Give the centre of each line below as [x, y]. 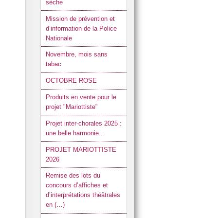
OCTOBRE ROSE [71, 81]
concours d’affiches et [77, 185]
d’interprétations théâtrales [83, 195]
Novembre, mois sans [76, 54]
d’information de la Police [81, 28]
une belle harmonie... [75, 133]
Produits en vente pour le [81, 97]
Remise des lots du [73, 176]
